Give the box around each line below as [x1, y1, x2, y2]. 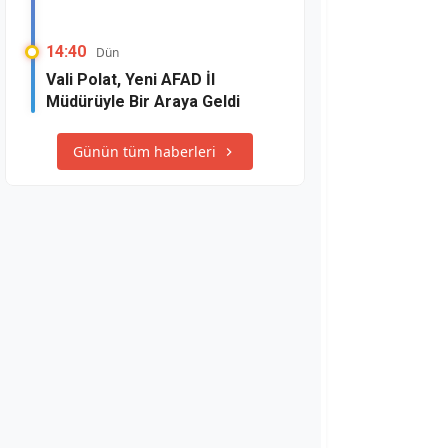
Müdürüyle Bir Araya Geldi [46, 92, 240, 111]
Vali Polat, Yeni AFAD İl [46, 70, 215, 89]
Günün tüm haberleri [73, 142, 216, 161]
